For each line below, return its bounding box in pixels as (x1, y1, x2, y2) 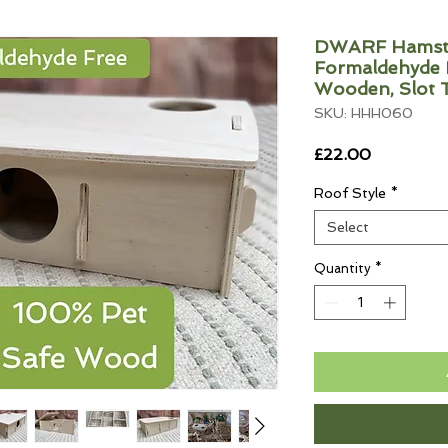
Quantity (314, 260, 371, 276)
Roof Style (314, 184, 386, 201)
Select (327, 218, 369, 235)
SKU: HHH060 (314, 104, 413, 121)
